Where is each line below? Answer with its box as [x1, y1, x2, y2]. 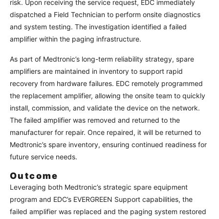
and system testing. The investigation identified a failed [10, 22, 187, 31]
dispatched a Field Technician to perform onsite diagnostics [10, 10, 200, 19]
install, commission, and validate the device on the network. [10, 104, 200, 112]
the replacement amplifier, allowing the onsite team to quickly [10, 91, 205, 100]
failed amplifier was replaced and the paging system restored [10, 207, 206, 216]
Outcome [10, 171, 59, 181]
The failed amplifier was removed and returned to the [10, 116, 180, 125]
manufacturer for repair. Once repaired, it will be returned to [10, 128, 201, 137]
